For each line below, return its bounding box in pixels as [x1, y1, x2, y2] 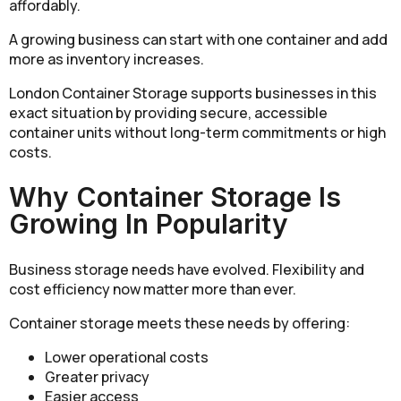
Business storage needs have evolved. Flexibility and [9, 260, 364, 280]
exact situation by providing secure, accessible [9, 102, 328, 123]
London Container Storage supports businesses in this [9, 82, 377, 103]
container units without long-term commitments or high [9, 122, 386, 142]
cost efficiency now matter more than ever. [9, 279, 296, 300]
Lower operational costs [45, 347, 209, 368]
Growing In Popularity [9, 208, 288, 241]
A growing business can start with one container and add [9, 29, 388, 49]
